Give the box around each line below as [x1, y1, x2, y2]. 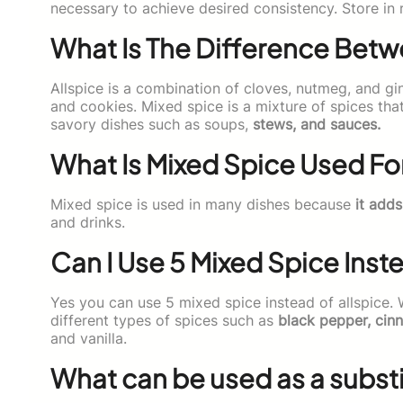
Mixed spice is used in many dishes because [50, 194, 355, 213]
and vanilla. [50, 328, 127, 347]
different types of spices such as [50, 310, 278, 329]
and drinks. [50, 212, 125, 231]
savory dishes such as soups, [50, 114, 253, 133]
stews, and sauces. [253, 114, 381, 133]
